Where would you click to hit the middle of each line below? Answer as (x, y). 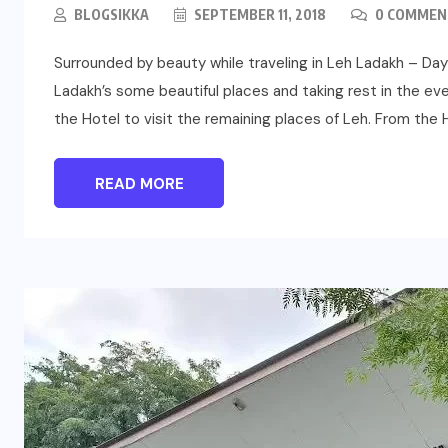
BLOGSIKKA (111, 14)
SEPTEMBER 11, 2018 (258, 14)
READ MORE (139, 183)
